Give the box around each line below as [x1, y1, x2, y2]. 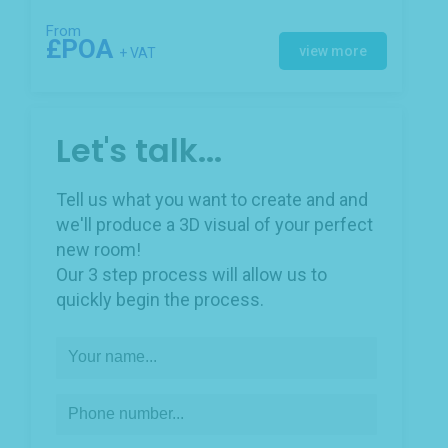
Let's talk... [56, 128, 222, 174]
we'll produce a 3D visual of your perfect [56, 213, 373, 235]
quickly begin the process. [56, 288, 264, 310]
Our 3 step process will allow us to [56, 263, 327, 285]
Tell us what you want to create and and [56, 188, 368, 210]
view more [299, 42, 367, 59]
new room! [56, 238, 141, 260]
